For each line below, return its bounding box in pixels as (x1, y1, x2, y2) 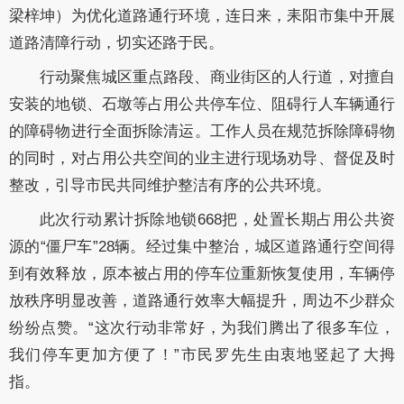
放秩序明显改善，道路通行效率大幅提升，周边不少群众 (9, 291, 395, 309)
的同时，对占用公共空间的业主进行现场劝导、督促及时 (9, 149, 395, 167)
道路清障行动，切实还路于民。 (9, 33, 224, 51)
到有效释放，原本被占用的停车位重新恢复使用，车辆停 (9, 264, 395, 282)
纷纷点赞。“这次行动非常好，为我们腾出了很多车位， (9, 318, 395, 336)
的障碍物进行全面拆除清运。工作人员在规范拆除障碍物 (9, 122, 395, 140)
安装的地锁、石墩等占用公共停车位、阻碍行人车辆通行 (9, 95, 395, 113)
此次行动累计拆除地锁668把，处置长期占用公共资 (40, 210, 395, 228)
